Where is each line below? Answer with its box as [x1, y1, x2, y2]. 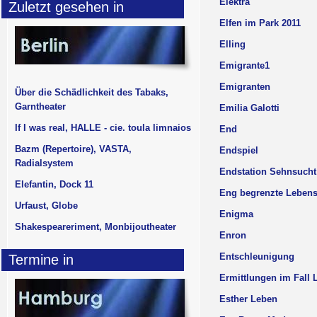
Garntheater [15, 101, 66, 112]
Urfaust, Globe [15, 200, 78, 211]
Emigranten [219, 81, 270, 92]
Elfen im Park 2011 [219, 18, 301, 28]
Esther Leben [219, 294, 277, 304]
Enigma [219, 209, 253, 219]
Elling [219, 39, 246, 50]
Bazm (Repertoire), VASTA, [15, 144, 132, 154]
